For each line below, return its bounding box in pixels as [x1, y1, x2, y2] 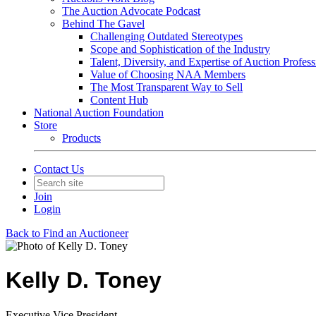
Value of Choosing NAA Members [90, 68, 245, 80]
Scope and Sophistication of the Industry [90, 43, 270, 55]
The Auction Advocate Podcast [62, 5, 200, 17]
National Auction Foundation [34, 107, 164, 119]
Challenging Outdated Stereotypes [90, 30, 243, 42]
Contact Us [34, 163, 84, 175]
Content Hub [90, 94, 148, 106]
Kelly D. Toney [6, 267, 162, 293]
